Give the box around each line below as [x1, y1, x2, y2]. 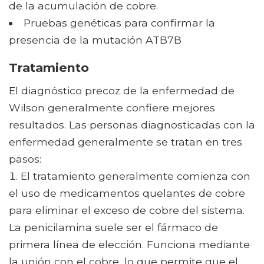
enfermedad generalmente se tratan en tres [9, 136, 242, 148]
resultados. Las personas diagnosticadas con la [9, 118, 255, 131]
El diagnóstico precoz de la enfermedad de [9, 84, 235, 97]
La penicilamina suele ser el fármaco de [9, 221, 218, 234]
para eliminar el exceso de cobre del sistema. [9, 204, 245, 217]
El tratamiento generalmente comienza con [21, 170, 250, 183]
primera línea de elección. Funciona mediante [9, 238, 250, 251]
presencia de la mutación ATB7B [9, 34, 181, 47]
